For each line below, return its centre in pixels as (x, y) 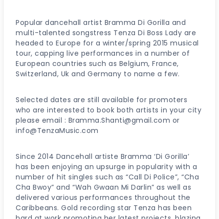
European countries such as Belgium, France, (97, 64)
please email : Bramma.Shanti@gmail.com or (98, 120)
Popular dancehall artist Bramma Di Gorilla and (101, 22)
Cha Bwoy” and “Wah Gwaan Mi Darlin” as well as (103, 187)
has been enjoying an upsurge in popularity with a (107, 167)
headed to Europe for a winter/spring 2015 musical (107, 43)
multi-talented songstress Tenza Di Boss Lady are (106, 33)
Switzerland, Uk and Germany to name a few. (98, 74)
